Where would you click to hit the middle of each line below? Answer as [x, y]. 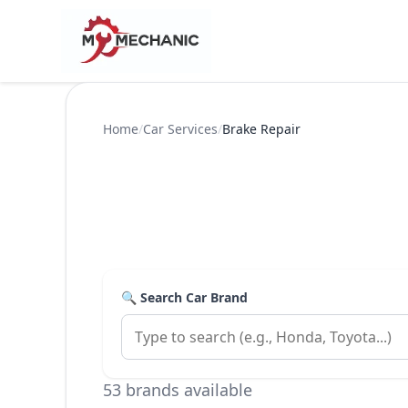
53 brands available [178, 390]
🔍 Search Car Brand [184, 297]
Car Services [180, 129]
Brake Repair [261, 129]
